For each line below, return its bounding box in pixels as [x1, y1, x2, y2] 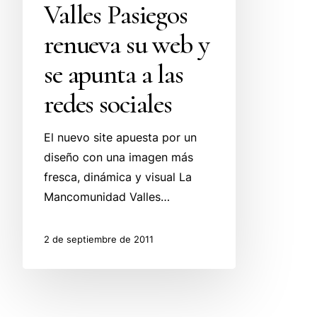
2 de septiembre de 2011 [44, 233, 154, 245]
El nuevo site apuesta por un [44, 130, 197, 144]
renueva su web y [44, 28, 209, 61]
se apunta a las [44, 58, 183, 91]
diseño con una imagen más [44, 150, 194, 164]
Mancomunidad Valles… [44, 190, 171, 204]
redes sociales [44, 88, 173, 120]
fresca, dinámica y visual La [44, 170, 192, 184]
